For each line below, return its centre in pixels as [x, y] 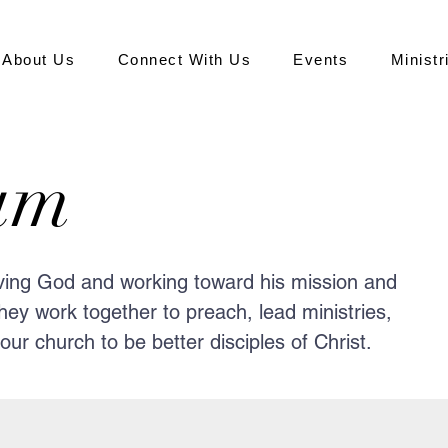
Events [321, 59]
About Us [39, 59]
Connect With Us [184, 59]
